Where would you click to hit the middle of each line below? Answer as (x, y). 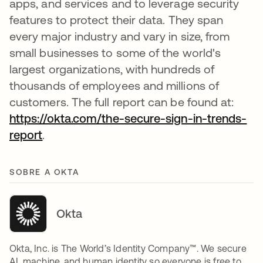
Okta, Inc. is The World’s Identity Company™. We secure (128, 248)
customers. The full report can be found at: (122, 102)
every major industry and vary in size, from (120, 36)
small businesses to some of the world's (115, 52)
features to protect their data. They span (117, 19)
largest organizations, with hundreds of (112, 69)
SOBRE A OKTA (44, 172)
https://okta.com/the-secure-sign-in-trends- (128, 118)
